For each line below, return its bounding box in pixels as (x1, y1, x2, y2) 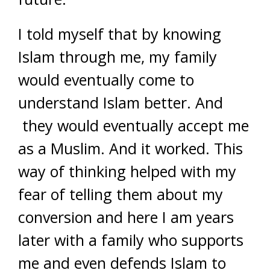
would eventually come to (18, 69, 194, 90)
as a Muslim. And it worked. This (18, 138, 243, 159)
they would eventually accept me (18, 115, 249, 136)
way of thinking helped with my (18, 161, 236, 181)
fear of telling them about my (18, 184, 223, 204)
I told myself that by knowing (18, 24, 221, 44)
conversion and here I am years (18, 207, 234, 227)
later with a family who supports (18, 230, 243, 250)
